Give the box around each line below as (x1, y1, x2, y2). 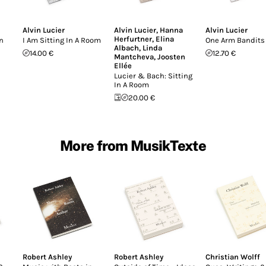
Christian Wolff (205, 252, 260, 261)
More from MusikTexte (60, 137, 206, 154)
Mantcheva (114, 52, 154, 61)
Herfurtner (114, 34, 152, 43)
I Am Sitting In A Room (23, 35, 101, 45)
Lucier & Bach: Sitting (114, 71, 192, 80)
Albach (114, 43, 139, 52)
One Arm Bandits (205, 35, 265, 45)
